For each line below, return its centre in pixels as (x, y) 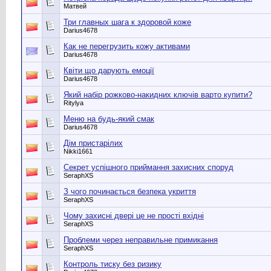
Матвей (75, 6)
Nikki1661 (78, 151)
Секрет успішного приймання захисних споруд (149, 167)
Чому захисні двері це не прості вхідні (134, 216)
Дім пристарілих (93, 143)
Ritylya (73, 103)
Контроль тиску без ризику (113, 264)
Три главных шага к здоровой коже (127, 22)
